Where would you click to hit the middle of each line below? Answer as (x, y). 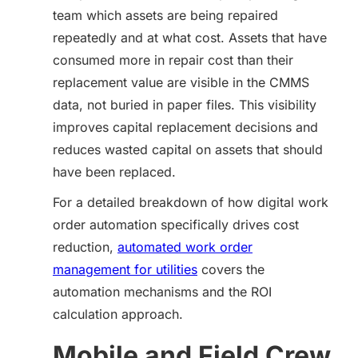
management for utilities (125, 269)
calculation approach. (118, 314)
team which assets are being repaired (165, 15)
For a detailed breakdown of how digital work (191, 202)
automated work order (185, 247)
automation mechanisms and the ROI (162, 292)
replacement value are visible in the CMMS (181, 82)
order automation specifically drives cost (176, 225)
